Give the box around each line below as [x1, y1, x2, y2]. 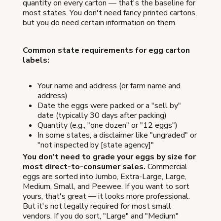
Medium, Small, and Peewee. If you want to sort [23, 181, 189, 192]
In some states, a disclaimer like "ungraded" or [37, 129, 197, 141]
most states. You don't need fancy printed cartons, [23, 7, 197, 18]
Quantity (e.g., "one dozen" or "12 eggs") [37, 119, 178, 131]
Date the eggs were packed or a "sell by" [37, 100, 181, 111]
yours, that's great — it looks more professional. [23, 190, 190, 202]
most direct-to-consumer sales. [23, 161, 146, 172]
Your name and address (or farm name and [37, 80, 181, 91]
